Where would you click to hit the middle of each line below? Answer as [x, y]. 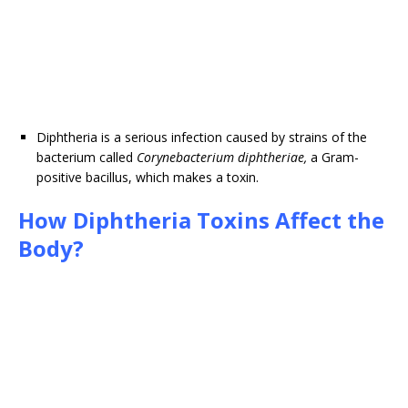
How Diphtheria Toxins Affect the [201, 220]
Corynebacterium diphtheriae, [224, 158]
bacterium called [87, 158]
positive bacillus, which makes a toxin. [148, 178]
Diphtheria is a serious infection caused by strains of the [202, 138]
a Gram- [335, 158]
